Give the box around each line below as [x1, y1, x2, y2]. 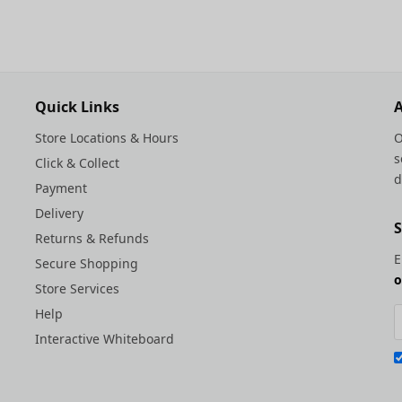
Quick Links [35, 97, 119, 117]
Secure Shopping [35, 255, 138, 272]
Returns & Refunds [35, 230, 149, 247]
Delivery [35, 205, 83, 222]
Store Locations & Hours [35, 129, 179, 146]
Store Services [35, 280, 119, 297]
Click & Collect [35, 154, 119, 171]
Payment [35, 179, 87, 197]
